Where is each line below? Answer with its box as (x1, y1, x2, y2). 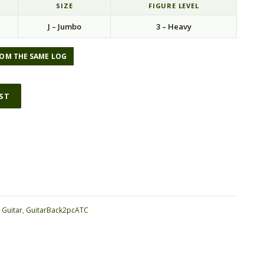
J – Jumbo (47, 21, 81, 32)
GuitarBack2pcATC (26, 205, 89, 215)
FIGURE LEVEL (148, 1, 199, 10)
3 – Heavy (156, 21, 192, 32)
